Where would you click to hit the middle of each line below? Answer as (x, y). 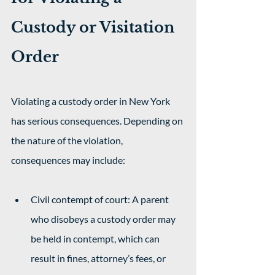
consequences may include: (69, 160)
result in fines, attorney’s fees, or (99, 258)
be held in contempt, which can (96, 238)
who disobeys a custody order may (104, 219)
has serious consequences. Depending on (98, 121)
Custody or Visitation (95, 27)
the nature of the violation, (68, 140)
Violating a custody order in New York (91, 101)
